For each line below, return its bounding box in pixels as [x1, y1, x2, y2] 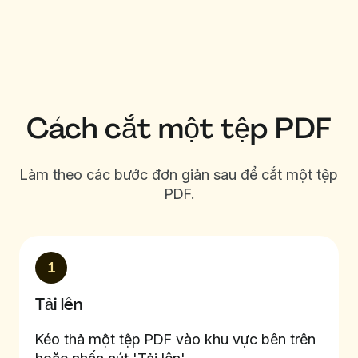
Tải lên [35, 294, 82, 315]
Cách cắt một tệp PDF [26, 109, 332, 147]
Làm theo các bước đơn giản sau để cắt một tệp [20, 166, 338, 183]
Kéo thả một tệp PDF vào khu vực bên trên [35, 331, 316, 348]
